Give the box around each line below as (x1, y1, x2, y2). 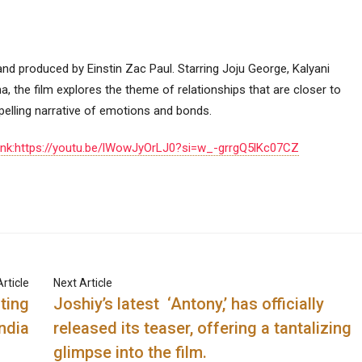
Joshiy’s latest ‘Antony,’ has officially (53, 294, 325, 314)
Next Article (53, 276, 113, 289)
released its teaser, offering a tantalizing (53, 318, 352, 338)
